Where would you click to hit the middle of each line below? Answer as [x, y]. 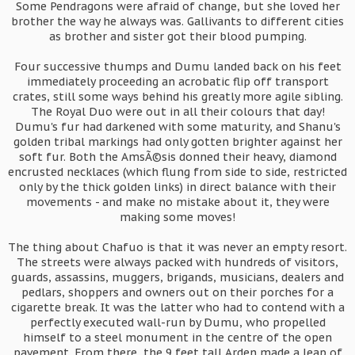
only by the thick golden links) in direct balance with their [177, 187]
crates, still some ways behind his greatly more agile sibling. [177, 97]
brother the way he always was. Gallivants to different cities [177, 21]
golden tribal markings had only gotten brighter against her [177, 142]
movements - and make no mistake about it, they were [177, 202]
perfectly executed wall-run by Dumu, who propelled [177, 323]
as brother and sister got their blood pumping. [177, 36]
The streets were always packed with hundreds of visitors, [177, 262]
